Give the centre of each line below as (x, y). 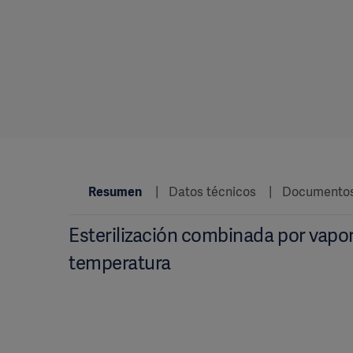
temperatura (120, 263)
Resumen (115, 192)
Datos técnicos (212, 192)
